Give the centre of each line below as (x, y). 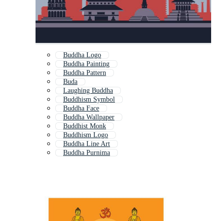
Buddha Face (81, 109)
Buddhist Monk (85, 126)
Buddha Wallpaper (89, 117)
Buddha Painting (86, 64)
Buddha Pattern (85, 73)
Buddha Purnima (87, 153)
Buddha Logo (82, 55)
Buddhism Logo (86, 135)
